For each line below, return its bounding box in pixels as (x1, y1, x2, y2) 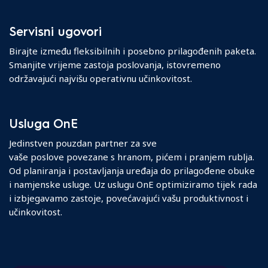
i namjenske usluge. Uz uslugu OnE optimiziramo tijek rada (9, 178, 257, 191)
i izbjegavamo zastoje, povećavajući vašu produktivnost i (9, 192, 248, 205)
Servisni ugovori (9, 23, 102, 39)
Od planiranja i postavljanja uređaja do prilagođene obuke (9, 165, 255, 177)
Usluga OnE (9, 115, 78, 132)
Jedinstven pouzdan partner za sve (9, 137, 157, 150)
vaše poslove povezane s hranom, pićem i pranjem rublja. (9, 151, 254, 163)
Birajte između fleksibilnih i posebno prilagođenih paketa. (9, 45, 256, 57)
